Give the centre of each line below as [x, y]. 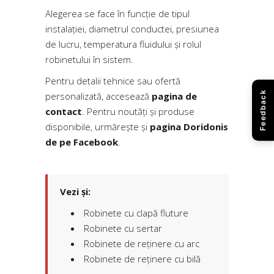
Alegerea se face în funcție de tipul [117, 13]
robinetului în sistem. [89, 59]
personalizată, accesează [98, 96]
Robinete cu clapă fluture [136, 213]
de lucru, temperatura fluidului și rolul [123, 44]
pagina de [174, 96]
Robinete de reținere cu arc [142, 243]
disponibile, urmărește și [98, 127]
